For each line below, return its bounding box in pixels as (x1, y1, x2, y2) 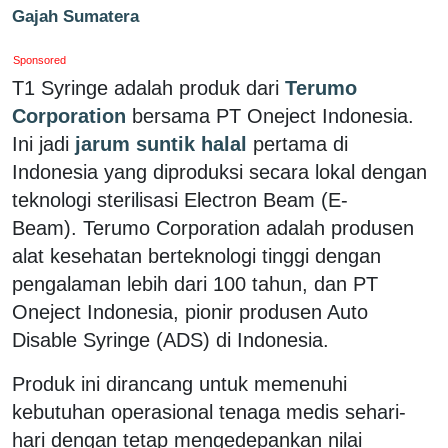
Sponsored (13, 53, 67, 66)
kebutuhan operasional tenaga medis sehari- (12, 400, 406, 423)
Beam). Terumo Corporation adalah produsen (12, 216, 414, 239)
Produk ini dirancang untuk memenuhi (12, 372, 347, 395)
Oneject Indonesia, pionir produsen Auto (12, 300, 368, 323)
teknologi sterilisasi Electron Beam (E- (12, 188, 348, 211)
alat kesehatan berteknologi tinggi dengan (12, 244, 381, 267)
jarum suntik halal (69, 132, 253, 155)
